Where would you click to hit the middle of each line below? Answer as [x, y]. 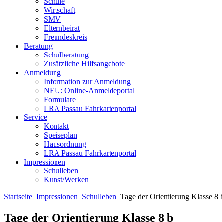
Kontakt [56, 126]
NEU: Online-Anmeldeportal [89, 90]
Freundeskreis [65, 37]
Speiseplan [60, 135]
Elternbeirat [62, 28]
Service [35, 117]
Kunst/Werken [66, 180]
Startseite [18, 196]
